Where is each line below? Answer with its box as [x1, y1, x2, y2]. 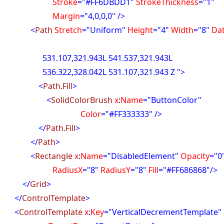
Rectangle [35, 150, 73, 161]
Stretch [52, 24, 82, 35]
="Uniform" [82, 24, 126, 35]
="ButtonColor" [143, 94, 202, 105]
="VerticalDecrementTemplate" [104, 206, 222, 217]
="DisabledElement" [103, 150, 179, 161]
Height [125, 24, 153, 35]
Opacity [178, 150, 210, 161]
